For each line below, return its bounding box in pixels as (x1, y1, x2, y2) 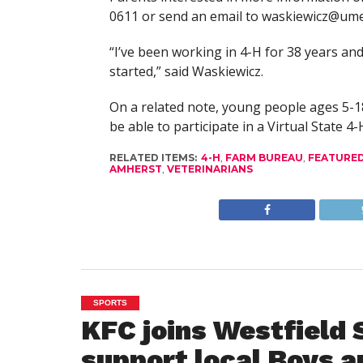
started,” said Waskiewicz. (109, 62, 263, 80)
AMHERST (109, 163, 162, 175)
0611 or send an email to (109, 7, 262, 25)
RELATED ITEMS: (109, 152, 197, 164)
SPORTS (93, 298, 127, 307)
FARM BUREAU (224, 152, 303, 164)
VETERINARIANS (166, 163, 253, 175)
